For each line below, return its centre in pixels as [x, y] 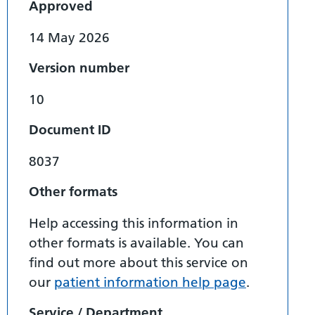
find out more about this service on [139, 262]
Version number [79, 67]
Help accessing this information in [134, 223]
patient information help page [150, 282]
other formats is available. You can [136, 243]
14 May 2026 [69, 37]
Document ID [70, 129]
